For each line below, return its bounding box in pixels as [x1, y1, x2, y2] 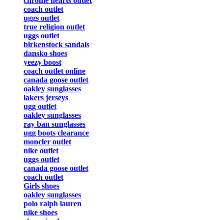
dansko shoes [24, 49, 67, 58]
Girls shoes [24, 182, 59, 191]
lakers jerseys [24, 93, 68, 102]
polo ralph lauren [24, 199, 82, 208]
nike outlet [24, 146, 58, 155]
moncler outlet [24, 137, 71, 146]
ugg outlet [24, 102, 56, 111]
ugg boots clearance [24, 129, 89, 137]
